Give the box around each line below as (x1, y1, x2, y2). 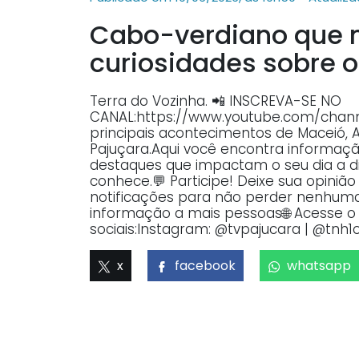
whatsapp (287, 256, 351, 275)
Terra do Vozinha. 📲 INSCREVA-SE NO (90, 91, 341, 111)
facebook (175, 256, 236, 275)
